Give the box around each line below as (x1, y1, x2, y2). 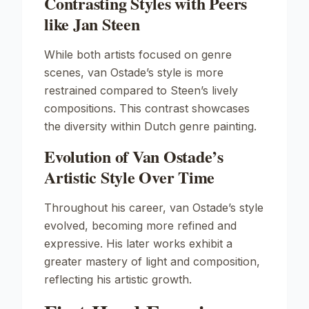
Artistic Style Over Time (44, 165, 215, 189)
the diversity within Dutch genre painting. (44, 119, 257, 133)
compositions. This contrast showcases (44, 101, 250, 115)
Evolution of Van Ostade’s (44, 144, 223, 168)
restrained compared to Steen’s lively (44, 83, 238, 97)
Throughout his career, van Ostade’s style (44, 201, 263, 215)
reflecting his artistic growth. (44, 272, 192, 286)
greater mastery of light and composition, (44, 255, 260, 268)
